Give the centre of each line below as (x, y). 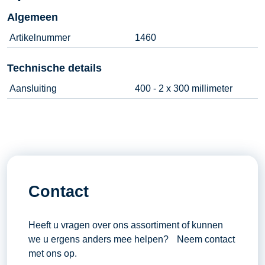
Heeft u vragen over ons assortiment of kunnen (125, 225)
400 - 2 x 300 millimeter (184, 88)
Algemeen (33, 17)
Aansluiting (33, 88)
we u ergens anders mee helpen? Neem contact (131, 239)
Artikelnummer (40, 37)
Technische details (54, 68)
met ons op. (52, 253)
